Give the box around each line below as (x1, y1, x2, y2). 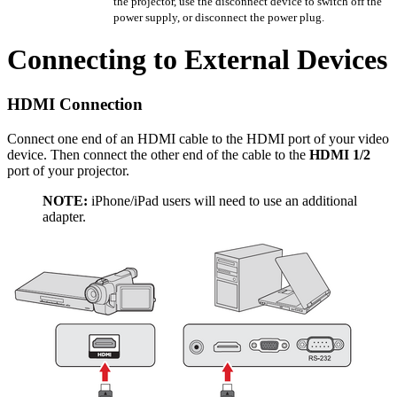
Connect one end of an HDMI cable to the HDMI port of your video (7, 131, 389, 147)
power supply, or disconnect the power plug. (113, 10, 324, 24)
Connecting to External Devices (7, 43, 387, 75)
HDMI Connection (7, 95, 143, 114)
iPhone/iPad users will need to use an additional (88, 193, 357, 209)
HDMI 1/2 (309, 147, 370, 163)
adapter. (43, 209, 86, 225)
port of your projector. (7, 163, 129, 179)
